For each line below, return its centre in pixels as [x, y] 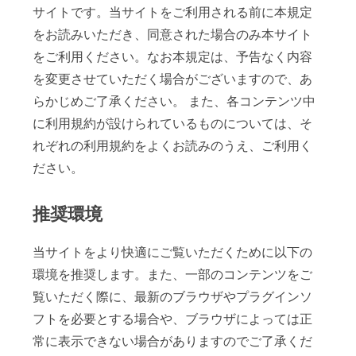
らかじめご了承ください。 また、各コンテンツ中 [174, 102]
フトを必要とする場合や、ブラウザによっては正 [173, 319]
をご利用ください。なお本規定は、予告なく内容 [173, 57]
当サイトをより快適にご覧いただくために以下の [173, 253]
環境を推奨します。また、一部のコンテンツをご [173, 275]
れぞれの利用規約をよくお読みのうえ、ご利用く [173, 146]
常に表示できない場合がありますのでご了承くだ [173, 342]
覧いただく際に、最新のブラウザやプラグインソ [173, 297]
